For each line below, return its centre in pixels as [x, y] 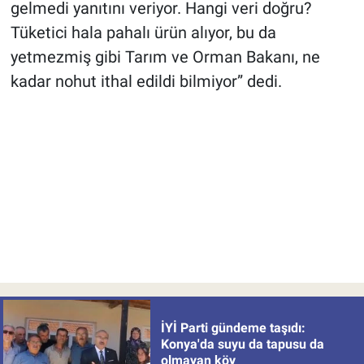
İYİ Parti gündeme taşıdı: [233, 327]
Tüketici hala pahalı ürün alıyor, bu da [143, 33]
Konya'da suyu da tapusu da [242, 344]
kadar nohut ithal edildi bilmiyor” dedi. [146, 82]
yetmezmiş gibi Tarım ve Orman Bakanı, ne [165, 57]
